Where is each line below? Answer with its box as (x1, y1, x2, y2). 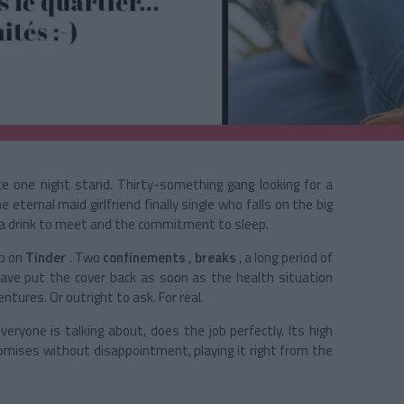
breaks (194, 247, 236, 269)
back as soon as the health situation (109, 267, 334, 289)
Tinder (25, 247, 67, 269)
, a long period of (235, 247, 334, 269)
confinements (103, 247, 187, 269)
